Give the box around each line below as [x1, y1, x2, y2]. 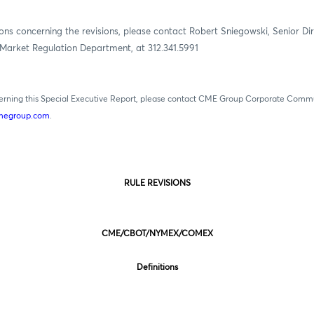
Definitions [136, 263, 178, 272]
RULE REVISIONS [123, 179, 191, 188]
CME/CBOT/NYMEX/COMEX [101, 229, 213, 238]
